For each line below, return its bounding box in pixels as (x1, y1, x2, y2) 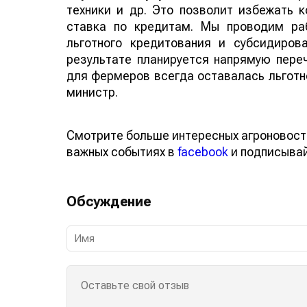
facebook (177, 144, 228, 159)
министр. (66, 84, 118, 99)
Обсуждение (66, 193, 151, 210)
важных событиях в (66, 144, 177, 159)
